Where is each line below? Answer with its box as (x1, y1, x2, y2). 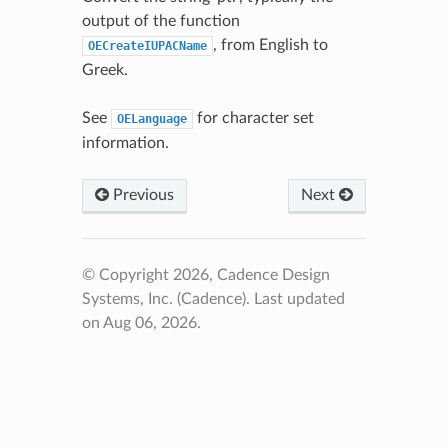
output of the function (81, 12, 240, 29)
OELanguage (116, 111, 187, 126)
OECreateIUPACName (87, 38, 207, 53)
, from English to (212, 36, 328, 53)
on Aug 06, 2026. (81, 314, 201, 331)
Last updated (253, 290, 345, 307)
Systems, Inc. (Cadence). (81, 290, 254, 307)
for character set (192, 109, 314, 126)
